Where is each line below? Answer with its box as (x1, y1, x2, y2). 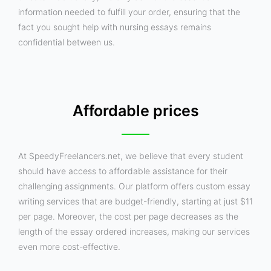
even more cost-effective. (18, 241, 120, 252)
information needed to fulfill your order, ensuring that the (18, 7, 240, 18)
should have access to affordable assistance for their (18, 165, 227, 176)
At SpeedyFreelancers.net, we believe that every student (18, 150, 243, 161)
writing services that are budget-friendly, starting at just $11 (18, 195, 253, 206)
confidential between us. (18, 37, 115, 48)
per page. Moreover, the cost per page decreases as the (18, 211, 238, 221)
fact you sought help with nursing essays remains (18, 22, 211, 33)
